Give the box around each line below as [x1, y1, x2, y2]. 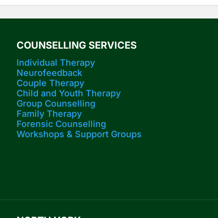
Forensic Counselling [17, 119, 107, 129]
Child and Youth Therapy [17, 88, 121, 99]
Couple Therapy [17, 78, 85, 89]
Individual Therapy [17, 57, 95, 68]
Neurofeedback [17, 68, 83, 78]
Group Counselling [17, 98, 96, 109]
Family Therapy [17, 109, 82, 119]
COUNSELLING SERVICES [17, 39, 137, 52]
